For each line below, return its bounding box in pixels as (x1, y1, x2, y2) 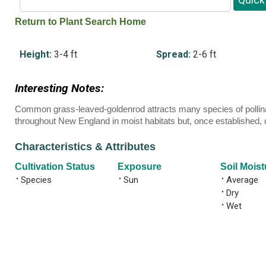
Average (226, 174, 258, 185)
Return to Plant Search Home (15, 17, 146, 27)
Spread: (156, 48, 191, 60)
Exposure (118, 161, 161, 172)
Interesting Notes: (15, 81, 104, 96)
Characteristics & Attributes (15, 141, 156, 153)
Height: (19, 48, 52, 60)
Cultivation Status (15, 161, 95, 172)
